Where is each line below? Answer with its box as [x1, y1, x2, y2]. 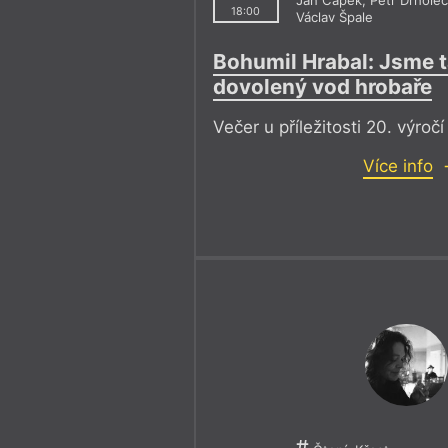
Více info [363, 156, 434, 177]
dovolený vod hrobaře [213, 74, 433, 100]
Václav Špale [296, 8, 374, 25]
